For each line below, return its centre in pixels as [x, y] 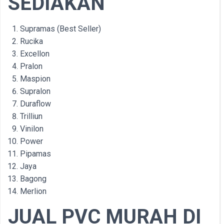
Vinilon [32, 129]
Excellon [35, 54]
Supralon [35, 91]
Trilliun [31, 116]
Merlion [33, 191]
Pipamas [35, 154]
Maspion [35, 79]
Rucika [31, 41]
